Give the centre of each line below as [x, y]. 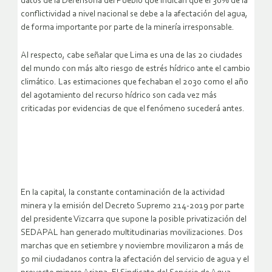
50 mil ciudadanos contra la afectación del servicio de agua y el [135, 260]
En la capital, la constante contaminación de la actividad [123, 193]
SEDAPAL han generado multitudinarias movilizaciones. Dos [132, 233]
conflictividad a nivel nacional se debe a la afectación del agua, [134, 15]
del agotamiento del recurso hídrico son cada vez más [119, 96]
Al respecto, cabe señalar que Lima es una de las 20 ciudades [131, 56]
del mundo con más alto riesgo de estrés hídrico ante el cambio [135, 69]
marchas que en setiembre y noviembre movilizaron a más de [132, 246]
